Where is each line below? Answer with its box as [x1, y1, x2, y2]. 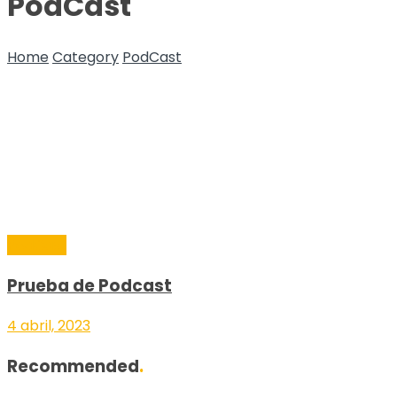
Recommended [7, 354, 139, 379]
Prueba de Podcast [7, 273, 172, 298]
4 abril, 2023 [7, 315, 90, 337]
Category [52, 47, 119, 68]
